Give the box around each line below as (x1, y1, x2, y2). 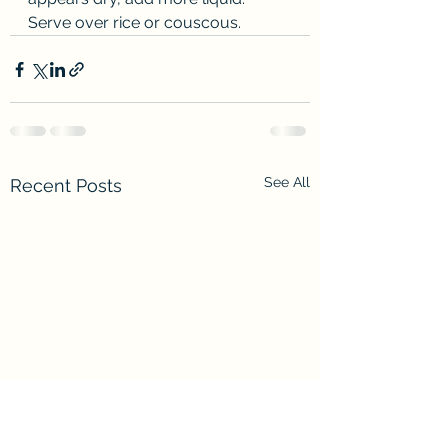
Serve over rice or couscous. (28, 13, 241, 32)
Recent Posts (10, 175, 122, 196)
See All (264, 174, 310, 190)
